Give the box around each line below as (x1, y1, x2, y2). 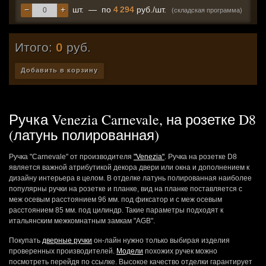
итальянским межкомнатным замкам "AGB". (9, 216, 155, 225)
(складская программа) (172, 7, 242, 14)
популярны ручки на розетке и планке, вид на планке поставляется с (9, 184, 242, 193)
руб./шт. (134, 5, 166, 14)
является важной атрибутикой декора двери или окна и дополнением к (9, 163, 249, 172)
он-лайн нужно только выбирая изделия (92, 236, 230, 245)
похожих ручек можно (143, 246, 217, 255)
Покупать (9, 236, 42, 245)
